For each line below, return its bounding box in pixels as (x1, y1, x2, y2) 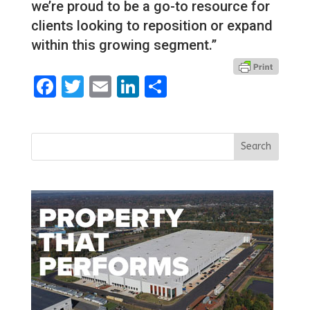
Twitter (83, 73, 154, 100)
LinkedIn (138, 73, 224, 100)
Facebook (55, 73, 152, 100)
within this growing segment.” (30, 36, 217, 53)
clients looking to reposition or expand (30, 17, 273, 34)
